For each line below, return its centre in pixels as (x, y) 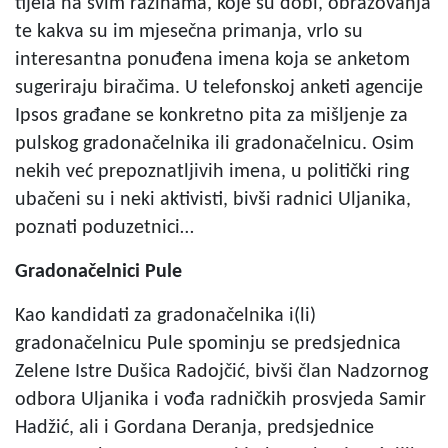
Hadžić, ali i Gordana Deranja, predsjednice (194, 427)
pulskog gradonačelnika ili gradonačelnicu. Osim (214, 143)
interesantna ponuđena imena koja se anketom (212, 59)
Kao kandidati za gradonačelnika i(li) (165, 315)
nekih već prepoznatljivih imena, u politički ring (212, 171)
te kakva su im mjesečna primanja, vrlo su (189, 31)
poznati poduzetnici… (104, 227)
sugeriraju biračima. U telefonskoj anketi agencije (219, 87)
